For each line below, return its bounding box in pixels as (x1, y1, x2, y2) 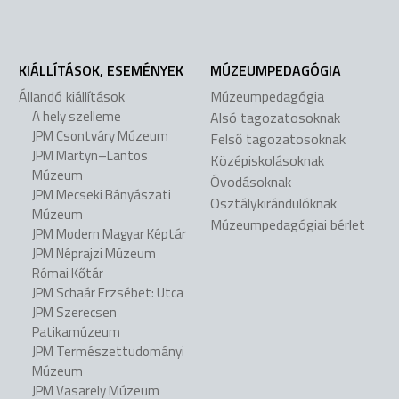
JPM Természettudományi (32, 341, 185, 362)
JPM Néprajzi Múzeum (32, 243, 157, 265)
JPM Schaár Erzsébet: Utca (32, 282, 184, 304)
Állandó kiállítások (19, 85, 126, 108)
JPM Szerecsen (32, 302, 118, 323)
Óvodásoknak (210, 171, 292, 193)
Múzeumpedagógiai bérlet (210, 214, 366, 236)
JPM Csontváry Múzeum (32, 126, 169, 147)
